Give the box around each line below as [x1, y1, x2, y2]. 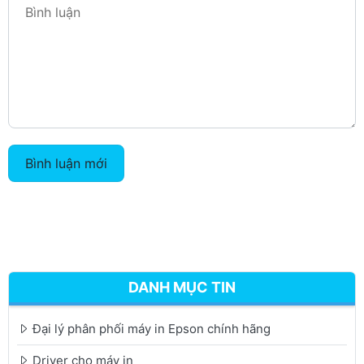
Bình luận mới [25, 155, 107, 172]
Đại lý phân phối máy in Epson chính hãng [32, 321, 271, 337]
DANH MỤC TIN [128, 279, 236, 297]
